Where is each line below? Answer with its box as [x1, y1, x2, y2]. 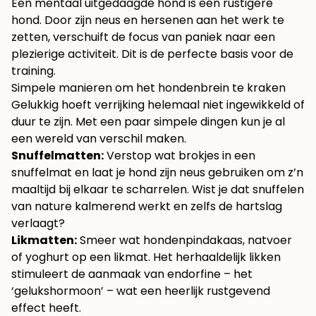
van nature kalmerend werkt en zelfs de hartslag [11, 198, 282, 215]
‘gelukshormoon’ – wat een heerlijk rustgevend [11, 283, 270, 300]
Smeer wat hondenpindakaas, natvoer [77, 232, 292, 249]
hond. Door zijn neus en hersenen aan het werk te [11, 12, 284, 29]
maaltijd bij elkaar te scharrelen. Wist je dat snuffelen [11, 181, 304, 198]
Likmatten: [11, 232, 77, 249]
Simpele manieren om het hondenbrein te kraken [11, 80, 286, 97]
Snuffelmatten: [11, 147, 104, 164]
